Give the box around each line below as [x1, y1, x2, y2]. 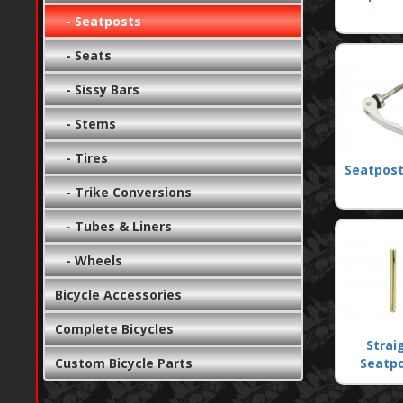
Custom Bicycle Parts [55, 354, 193, 372]
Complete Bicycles [55, 319, 175, 337]
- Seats [55, 46, 112, 64]
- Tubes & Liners [55, 217, 173, 235]
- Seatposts [55, 12, 142, 30]
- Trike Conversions [55, 183, 193, 201]
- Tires [55, 148, 109, 166]
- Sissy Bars [55, 80, 140, 98]
